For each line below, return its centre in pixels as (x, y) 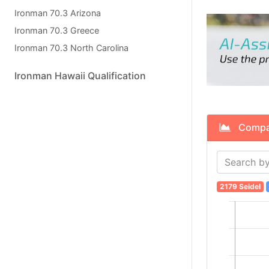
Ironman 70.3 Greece (57, 30)
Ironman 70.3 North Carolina (71, 48)
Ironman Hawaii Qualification (80, 76)
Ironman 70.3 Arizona (58, 13)
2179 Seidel (240, 187)
